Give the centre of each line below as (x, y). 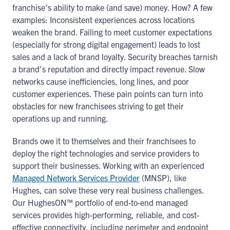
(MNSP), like (163, 178)
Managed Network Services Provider (76, 178)
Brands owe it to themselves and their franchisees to (104, 141)
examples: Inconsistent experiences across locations (103, 20)
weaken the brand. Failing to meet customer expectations (112, 32)
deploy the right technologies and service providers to (106, 153)
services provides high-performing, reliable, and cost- (106, 215)
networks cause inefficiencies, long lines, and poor (101, 81)
